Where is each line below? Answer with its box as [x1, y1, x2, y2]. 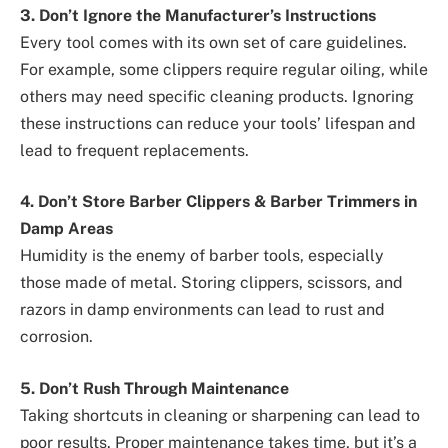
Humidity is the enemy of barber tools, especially [20, 246, 384, 266]
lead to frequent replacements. [20, 140, 249, 160]
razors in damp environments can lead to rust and [20, 300, 385, 320]
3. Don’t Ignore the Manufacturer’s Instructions [20, 5, 376, 25]
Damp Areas [20, 219, 113, 239]
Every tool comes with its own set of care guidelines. [20, 32, 407, 52]
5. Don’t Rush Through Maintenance [20, 378, 289, 398]
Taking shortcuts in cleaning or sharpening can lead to [20, 405, 420, 425]
